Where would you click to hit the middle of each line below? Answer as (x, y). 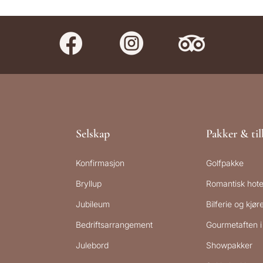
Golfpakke (225, 163)
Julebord (92, 245)
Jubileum (93, 204)
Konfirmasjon (100, 163)
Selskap (93, 134)
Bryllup (89, 184)
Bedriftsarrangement (114, 225)
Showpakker (229, 245)
